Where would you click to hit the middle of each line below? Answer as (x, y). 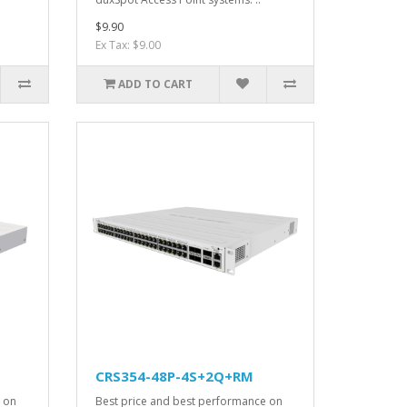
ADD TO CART (155, 84)
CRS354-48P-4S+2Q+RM (174, 376)
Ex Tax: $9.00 (128, 45)
